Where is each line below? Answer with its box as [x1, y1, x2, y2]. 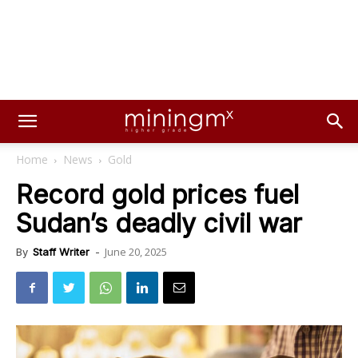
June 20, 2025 [105, 245, 167, 259]
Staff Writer [33, 245, 89, 258]
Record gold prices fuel [16, 179, 299, 210]
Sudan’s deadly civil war [16, 208, 302, 239]
